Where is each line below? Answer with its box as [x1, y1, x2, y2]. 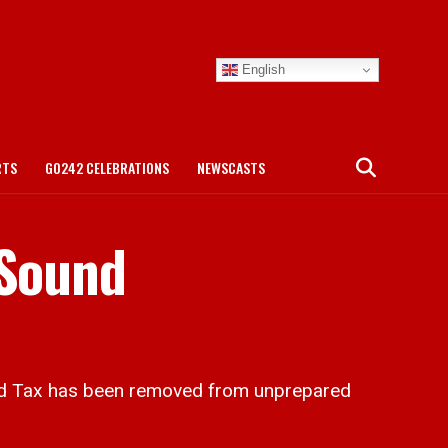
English [238, 61, 285, 77]
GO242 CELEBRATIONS [45, 157, 169, 178]
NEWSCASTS [197, 157, 265, 178]
